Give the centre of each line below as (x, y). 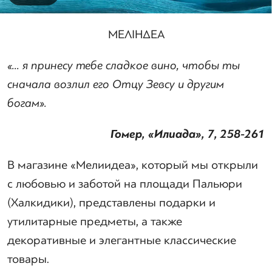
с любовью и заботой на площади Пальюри (125, 184)
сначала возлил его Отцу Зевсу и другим (116, 84)
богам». (27, 103)
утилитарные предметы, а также (96, 221)
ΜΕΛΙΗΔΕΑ (136, 34)
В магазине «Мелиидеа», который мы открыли (133, 165)
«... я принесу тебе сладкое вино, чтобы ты (124, 65)
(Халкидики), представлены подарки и (111, 202)
